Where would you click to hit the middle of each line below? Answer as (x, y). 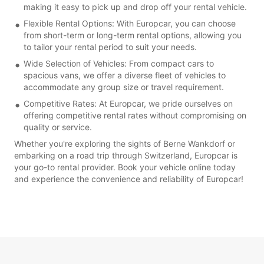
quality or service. (58, 127)
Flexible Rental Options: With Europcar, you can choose (130, 23)
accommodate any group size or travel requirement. (124, 87)
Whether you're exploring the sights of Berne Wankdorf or (125, 143)
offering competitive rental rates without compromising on (135, 115)
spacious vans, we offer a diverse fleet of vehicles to (125, 75)
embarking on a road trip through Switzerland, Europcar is (126, 155)
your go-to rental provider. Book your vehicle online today (125, 167)
